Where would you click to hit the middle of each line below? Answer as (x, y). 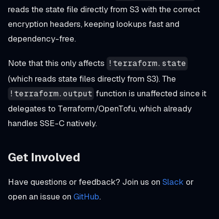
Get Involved (44, 157)
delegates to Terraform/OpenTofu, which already (100, 109)
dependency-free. (42, 39)
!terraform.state (147, 64)
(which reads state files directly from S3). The (92, 78)
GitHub (86, 197)
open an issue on (41, 197)
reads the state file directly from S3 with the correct (104, 9)
